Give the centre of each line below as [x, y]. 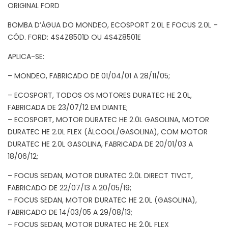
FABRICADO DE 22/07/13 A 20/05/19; [69, 188]
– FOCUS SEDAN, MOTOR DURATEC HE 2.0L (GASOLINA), [102, 200]
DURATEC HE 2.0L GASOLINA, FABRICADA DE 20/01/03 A [100, 144]
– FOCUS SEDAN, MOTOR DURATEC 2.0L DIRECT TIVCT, [100, 175]
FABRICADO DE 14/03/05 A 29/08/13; [70, 212]
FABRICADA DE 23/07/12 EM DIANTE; [68, 107]
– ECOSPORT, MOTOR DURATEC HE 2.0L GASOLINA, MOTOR [108, 119]
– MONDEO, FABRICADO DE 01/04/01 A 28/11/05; [89, 76]
